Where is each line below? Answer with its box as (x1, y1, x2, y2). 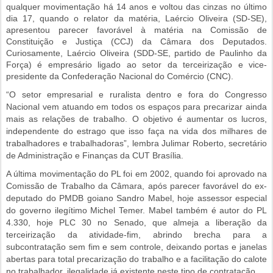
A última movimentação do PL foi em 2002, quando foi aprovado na (6, 169, 267, 179)
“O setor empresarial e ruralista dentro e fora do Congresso (6, 90, 267, 100)
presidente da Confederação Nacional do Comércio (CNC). (6, 71, 233, 82)
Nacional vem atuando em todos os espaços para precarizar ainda (6, 102, 267, 112)
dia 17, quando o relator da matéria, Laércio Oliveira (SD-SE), (6, 13, 267, 24)
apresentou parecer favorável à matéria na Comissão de (6, 25, 267, 35)
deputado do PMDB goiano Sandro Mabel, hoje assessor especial (6, 193, 267, 204)
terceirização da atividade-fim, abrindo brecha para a (6, 230, 267, 240)
